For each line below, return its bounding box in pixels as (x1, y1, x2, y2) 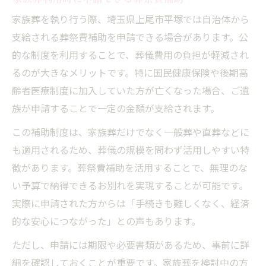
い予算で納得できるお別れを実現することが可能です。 (12, 178, 248, 195)
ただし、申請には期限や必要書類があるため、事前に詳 (12, 237, 249, 254)
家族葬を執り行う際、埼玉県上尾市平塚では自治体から (12, 12, 249, 28)
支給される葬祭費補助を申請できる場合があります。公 (12, 30, 248, 46)
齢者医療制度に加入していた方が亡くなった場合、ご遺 (12, 83, 249, 100)
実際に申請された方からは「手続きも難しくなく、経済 (12, 196, 249, 213)
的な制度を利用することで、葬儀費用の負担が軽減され (12, 47, 249, 64)
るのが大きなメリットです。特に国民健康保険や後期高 (12, 65, 248, 82)
